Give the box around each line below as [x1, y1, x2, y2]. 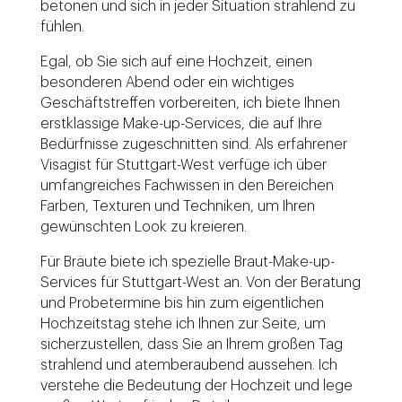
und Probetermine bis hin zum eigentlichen [39, 296, 324, 311]
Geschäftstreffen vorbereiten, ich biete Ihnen [39, 96, 340, 111]
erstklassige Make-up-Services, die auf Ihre [39, 117, 322, 132]
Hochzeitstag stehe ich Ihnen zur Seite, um [39, 317, 326, 332]
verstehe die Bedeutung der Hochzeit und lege [39, 379, 353, 394]
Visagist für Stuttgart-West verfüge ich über [39, 158, 327, 173]
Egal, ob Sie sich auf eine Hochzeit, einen [39, 55, 312, 70]
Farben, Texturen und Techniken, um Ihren [39, 199, 315, 214]
